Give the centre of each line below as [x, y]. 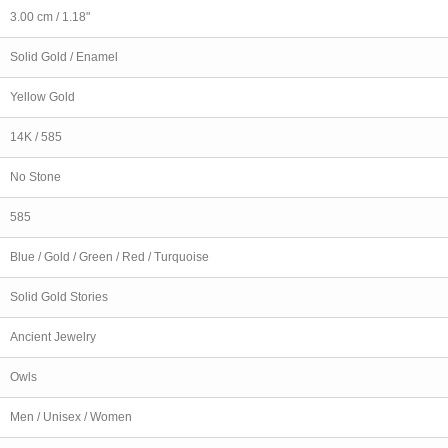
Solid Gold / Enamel [64, 56]
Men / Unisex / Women [71, 416]
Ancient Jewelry [53, 336]
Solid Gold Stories [59, 296]
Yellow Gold [42, 96]
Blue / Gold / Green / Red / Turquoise [109, 256]
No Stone [35, 176]
